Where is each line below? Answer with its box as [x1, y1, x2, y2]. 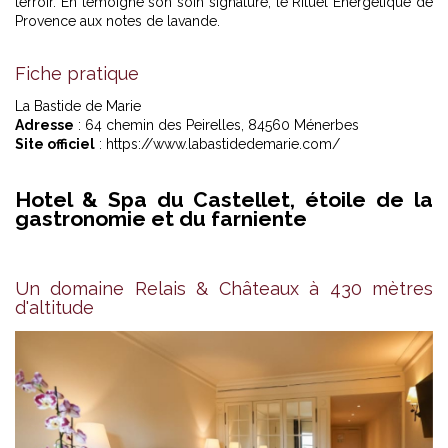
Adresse [15, 117, 74, 133]
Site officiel [15, 136, 95, 152]
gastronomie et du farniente [15, 206, 307, 232]
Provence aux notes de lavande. [15, 13, 220, 29]
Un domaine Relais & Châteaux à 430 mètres [15, 277, 433, 299]
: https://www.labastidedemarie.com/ [95, 136, 340, 152]
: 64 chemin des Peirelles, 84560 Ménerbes [74, 117, 359, 133]
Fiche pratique [15, 63, 139, 84]
